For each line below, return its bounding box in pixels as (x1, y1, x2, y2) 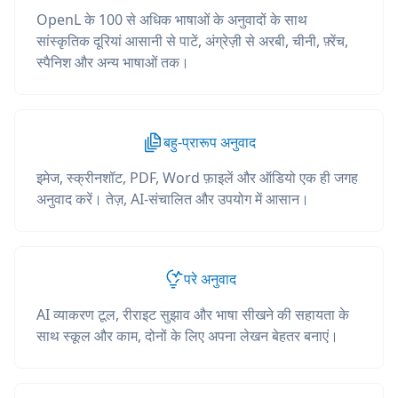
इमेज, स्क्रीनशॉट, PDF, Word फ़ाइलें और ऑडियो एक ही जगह (36, 168, 358, 187)
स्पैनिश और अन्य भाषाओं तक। (36, 52, 189, 72)
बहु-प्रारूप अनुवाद (163, 132, 256, 152)
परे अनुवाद (183, 269, 236, 289)
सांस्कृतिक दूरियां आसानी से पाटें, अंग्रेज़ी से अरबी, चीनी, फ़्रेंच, (36, 31, 348, 51)
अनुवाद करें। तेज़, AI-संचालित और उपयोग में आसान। (36, 189, 309, 209)
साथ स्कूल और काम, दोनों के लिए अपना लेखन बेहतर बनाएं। (36, 326, 338, 346)
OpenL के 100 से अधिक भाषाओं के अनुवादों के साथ (36, 10, 307, 29)
